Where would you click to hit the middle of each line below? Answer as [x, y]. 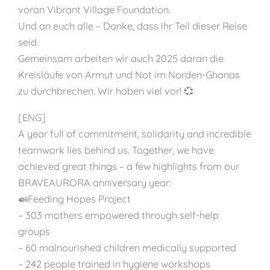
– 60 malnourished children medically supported [127, 247]
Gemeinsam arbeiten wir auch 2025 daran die [121, 59]
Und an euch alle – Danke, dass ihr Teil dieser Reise [133, 26]
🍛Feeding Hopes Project [74, 199]
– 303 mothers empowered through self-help [118, 215]
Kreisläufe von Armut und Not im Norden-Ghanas [129, 75]
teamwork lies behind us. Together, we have [116, 150]
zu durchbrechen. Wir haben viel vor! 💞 [106, 91]
